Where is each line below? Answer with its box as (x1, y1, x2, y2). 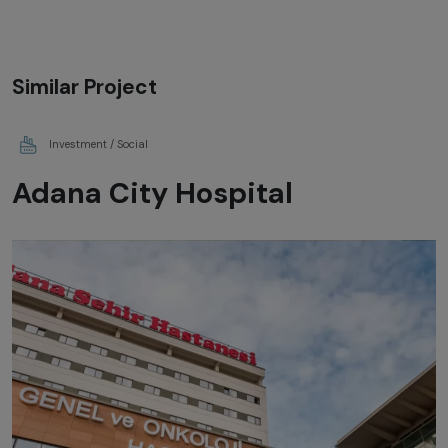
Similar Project (12, 72, 157, 100)
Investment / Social (49, 136, 148, 151)
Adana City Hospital (12, 173, 293, 212)
